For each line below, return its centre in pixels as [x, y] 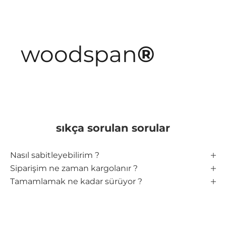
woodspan [79, 54]
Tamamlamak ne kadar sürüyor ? [76, 181]
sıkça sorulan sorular [113, 128]
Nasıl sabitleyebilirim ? [55, 155]
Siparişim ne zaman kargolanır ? [74, 168]
